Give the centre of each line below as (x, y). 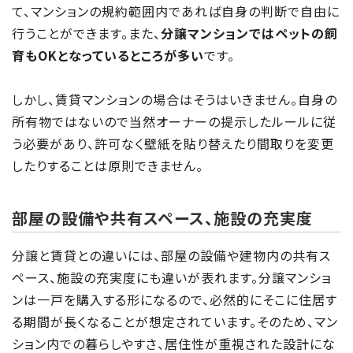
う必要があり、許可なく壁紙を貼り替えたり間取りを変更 (173, 143)
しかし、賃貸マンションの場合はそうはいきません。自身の (175, 99)
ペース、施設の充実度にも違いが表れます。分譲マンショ (172, 277)
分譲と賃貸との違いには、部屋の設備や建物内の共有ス (171, 255)
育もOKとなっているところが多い (108, 55)
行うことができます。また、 (86, 33)
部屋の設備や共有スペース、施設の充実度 (162, 218)
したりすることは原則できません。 (108, 165)
